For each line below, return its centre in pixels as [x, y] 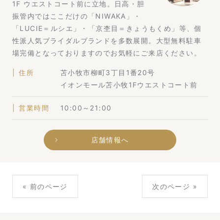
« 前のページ [45, 186]
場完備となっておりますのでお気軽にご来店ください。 [107, 53]
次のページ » [175, 186]
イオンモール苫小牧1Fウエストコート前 [129, 85]
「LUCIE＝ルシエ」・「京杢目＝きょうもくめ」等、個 [107, 28]
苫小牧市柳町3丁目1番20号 [108, 73]
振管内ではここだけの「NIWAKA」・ [77, 16]
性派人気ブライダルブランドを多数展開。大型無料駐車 [107, 40]
